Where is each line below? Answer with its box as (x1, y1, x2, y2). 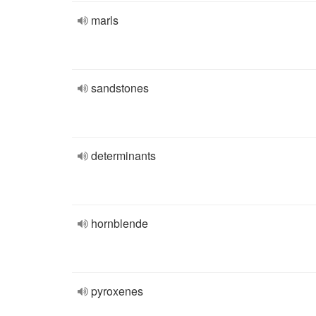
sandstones (91, 80, 149, 96)
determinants (91, 147, 156, 164)
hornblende (91, 215, 148, 231)
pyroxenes (91, 283, 143, 299)
